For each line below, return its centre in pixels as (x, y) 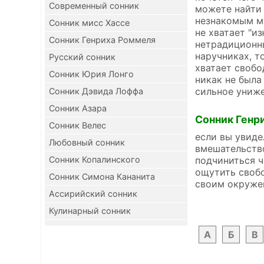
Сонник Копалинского (95, 159)
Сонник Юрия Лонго (91, 74)
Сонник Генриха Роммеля (102, 40)
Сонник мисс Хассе (89, 23)
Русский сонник (82, 57)
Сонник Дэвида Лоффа (96, 91)
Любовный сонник (87, 142)
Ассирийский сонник (93, 194)
